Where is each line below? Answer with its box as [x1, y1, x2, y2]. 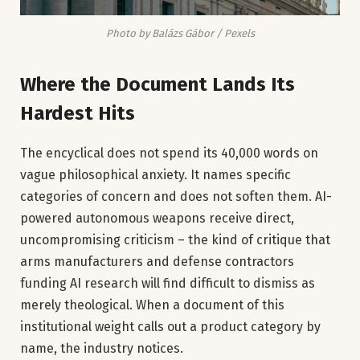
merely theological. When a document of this [20, 297, 284, 313]
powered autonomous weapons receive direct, [20, 211, 294, 227]
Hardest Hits [20, 102, 135, 125]
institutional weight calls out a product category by [20, 319, 321, 335]
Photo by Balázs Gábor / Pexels [105, 27, 255, 39]
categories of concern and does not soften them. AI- [20, 189, 332, 205]
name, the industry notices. [20, 341, 183, 357]
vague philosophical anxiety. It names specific [20, 167, 291, 183]
